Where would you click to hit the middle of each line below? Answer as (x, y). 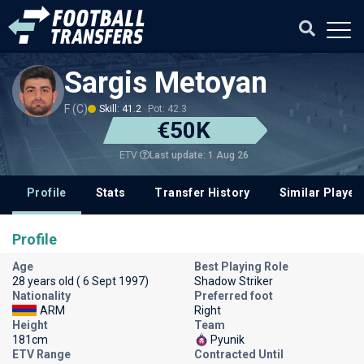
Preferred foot (234, 296)
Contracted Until (239, 354)
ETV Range (41, 354)
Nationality (41, 296)
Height (30, 325)
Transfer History (202, 193)
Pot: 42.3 (167, 109)
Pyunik (227, 340)
